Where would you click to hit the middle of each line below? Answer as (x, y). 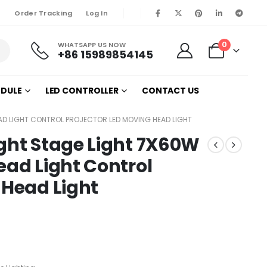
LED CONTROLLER (82, 90)
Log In (97, 13)
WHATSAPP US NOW (91, 44)
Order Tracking (44, 13)
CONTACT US (170, 90)
